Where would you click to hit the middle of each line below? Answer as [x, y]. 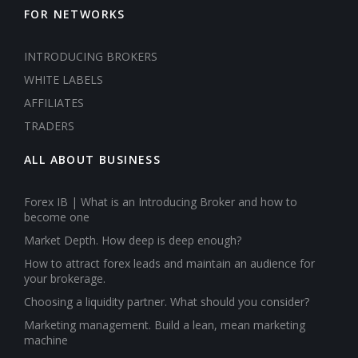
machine [48, 340]
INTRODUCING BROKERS [91, 56]
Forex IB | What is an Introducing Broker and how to [161, 201]
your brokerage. [65, 278]
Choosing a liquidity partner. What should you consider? [167, 301]
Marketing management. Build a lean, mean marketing [165, 324]
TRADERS [49, 125]
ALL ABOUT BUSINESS [93, 159]
